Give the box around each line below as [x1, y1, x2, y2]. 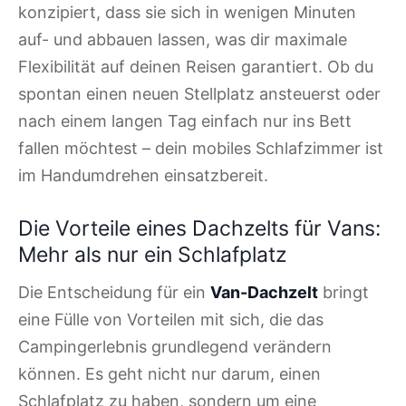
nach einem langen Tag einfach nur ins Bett [18, 111, 352, 130]
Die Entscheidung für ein [18, 283, 210, 303]
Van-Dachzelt [210, 283, 318, 303]
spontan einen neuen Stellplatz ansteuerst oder [18, 83, 381, 103]
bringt [318, 283, 369, 303]
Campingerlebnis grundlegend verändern [18, 337, 332, 357]
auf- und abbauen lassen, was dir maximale [18, 29, 347, 49]
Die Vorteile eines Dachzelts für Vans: [18, 215, 381, 241]
